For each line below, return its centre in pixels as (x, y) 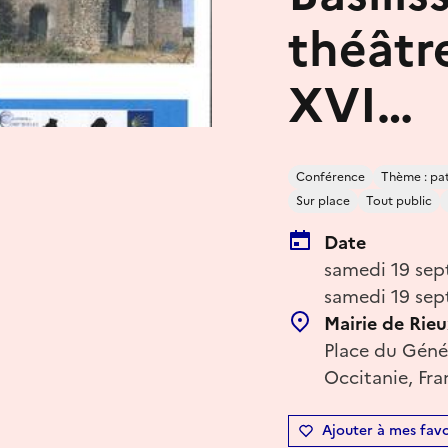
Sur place (323, 200)
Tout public (399, 200)
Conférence (330, 176)
